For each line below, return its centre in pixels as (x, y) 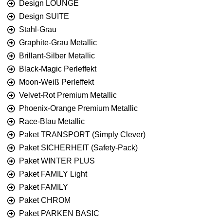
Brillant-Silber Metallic (57, 56)
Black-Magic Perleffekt (58, 69)
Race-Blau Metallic (52, 122)
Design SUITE (44, 17)
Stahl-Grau (38, 30)
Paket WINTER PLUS (57, 161)
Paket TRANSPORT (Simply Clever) (82, 135)
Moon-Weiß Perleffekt (56, 82)
